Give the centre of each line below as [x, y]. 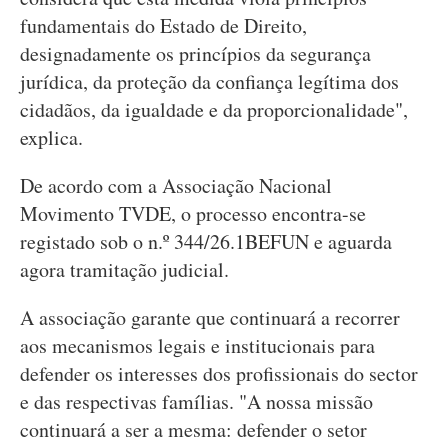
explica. [55, 137]
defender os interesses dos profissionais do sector [219, 373]
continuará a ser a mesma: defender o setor [193, 429]
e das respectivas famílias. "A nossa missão [196, 401]
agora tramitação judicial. [124, 269]
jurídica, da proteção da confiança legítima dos [209, 81]
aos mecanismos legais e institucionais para [197, 345]
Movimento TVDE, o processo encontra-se [193, 213]
